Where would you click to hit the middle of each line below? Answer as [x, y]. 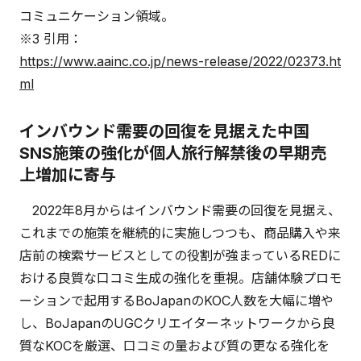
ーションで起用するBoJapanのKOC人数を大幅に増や [176, 301]
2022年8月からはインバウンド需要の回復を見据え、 [180, 211]
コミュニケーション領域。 [97, 17]
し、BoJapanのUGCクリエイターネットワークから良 [177, 324]
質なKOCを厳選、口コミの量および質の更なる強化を [174, 346]
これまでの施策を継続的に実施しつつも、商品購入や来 [180, 233]
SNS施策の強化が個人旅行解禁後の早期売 [173, 154]
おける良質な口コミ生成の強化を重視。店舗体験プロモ [180, 278]
